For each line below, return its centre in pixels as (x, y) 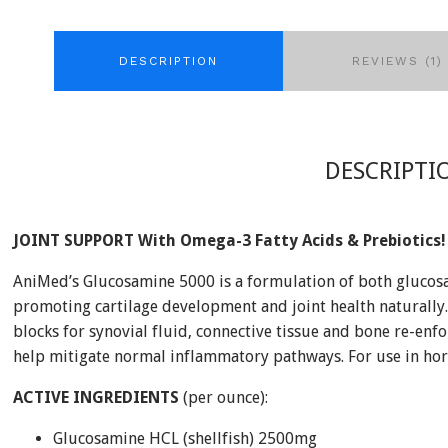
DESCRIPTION (168, 61)
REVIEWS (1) (397, 61)
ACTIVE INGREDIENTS (95, 397)
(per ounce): (223, 397)
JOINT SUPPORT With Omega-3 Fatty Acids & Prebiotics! (229, 240)
